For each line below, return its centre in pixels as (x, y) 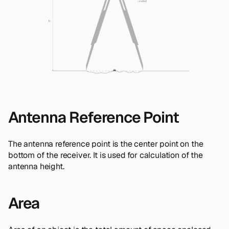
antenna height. (36, 166)
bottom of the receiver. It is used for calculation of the (106, 155)
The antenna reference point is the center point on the (106, 144)
